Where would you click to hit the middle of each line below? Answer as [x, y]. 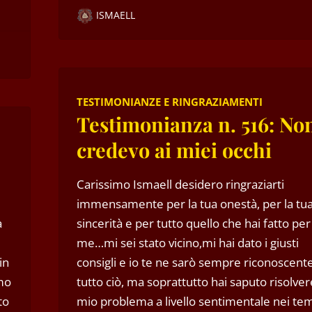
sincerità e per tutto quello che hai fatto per [194, 223]
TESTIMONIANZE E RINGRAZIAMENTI [170, 101]
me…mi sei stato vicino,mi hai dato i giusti [188, 242]
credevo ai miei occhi [174, 149]
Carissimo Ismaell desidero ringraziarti [180, 184]
